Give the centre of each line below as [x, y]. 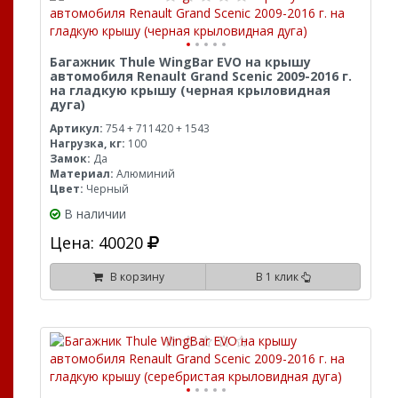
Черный [106, 189]
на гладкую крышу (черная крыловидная [190, 90]
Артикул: [76, 128]
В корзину [134, 277]
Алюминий [144, 174]
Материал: [82, 174]
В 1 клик [278, 277]
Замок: [70, 159]
